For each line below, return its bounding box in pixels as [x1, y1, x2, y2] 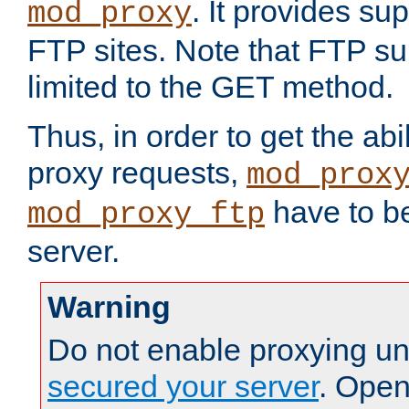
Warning [47, 289, 171, 325]
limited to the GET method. [27, 69, 393, 105]
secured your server [47, 369, 319, 404]
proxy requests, [27, 155, 246, 191]
